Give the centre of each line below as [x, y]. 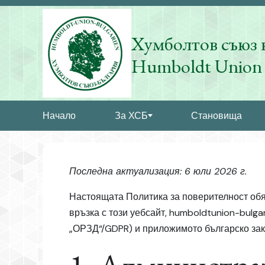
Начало [59, 115]
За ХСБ [131, 115]
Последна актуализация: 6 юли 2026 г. [158, 171]
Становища [216, 115]
